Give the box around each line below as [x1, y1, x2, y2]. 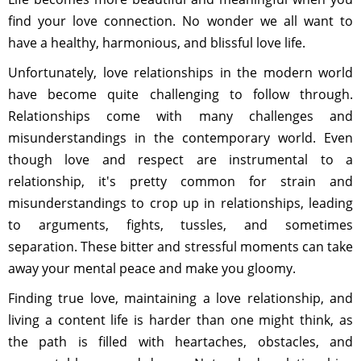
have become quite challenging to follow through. [8, 85, 353, 103]
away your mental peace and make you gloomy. [8, 259, 296, 277]
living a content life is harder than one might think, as [8, 311, 353, 329]
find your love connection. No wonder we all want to [8, 12, 353, 30]
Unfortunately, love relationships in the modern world [8, 64, 353, 81]
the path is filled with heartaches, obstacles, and [8, 333, 353, 351]
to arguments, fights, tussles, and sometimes [8, 216, 353, 234]
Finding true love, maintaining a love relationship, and [8, 289, 353, 307]
